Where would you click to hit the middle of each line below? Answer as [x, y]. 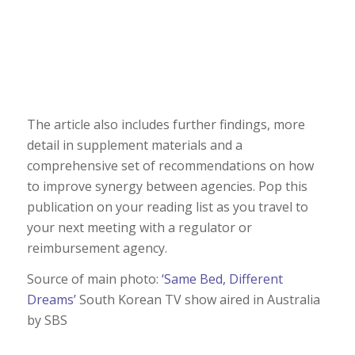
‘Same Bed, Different [222, 279]
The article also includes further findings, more [166, 124]
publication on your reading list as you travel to [167, 206]
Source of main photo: [94, 279]
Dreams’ [51, 300]
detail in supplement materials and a [134, 145]
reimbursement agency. [97, 248]
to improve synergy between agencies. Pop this [167, 186]
